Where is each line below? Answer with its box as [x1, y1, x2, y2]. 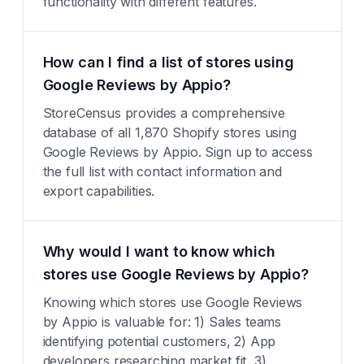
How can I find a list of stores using [42, 54, 294, 71]
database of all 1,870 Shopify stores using [42, 124, 297, 141]
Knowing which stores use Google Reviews [42, 294, 303, 310]
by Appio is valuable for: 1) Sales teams [42, 314, 282, 330]
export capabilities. [42, 183, 155, 199]
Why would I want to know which [42, 243, 275, 260]
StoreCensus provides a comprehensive [42, 105, 285, 121]
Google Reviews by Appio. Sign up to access [42, 144, 313, 160]
